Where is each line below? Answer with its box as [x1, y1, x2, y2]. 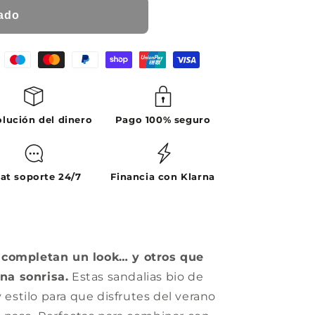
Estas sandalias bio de [68, 269, 204, 283]
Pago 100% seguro [115, 113, 211, 125]
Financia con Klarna [110, 170, 215, 182]
